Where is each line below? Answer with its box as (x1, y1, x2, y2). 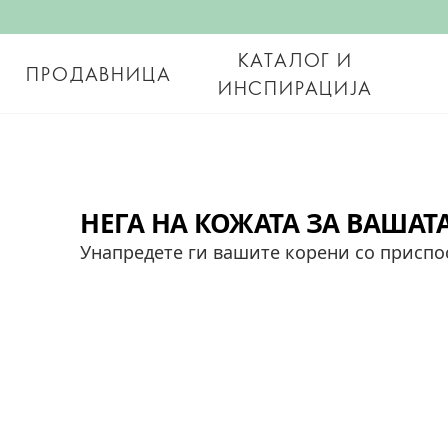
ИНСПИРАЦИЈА (217, 75, 373, 100)
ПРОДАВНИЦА (26, 61, 172, 86)
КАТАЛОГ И (237, 47, 353, 72)
